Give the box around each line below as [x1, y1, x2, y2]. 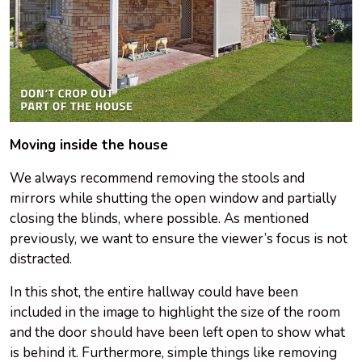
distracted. [10, 249, 72, 268]
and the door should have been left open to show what [10, 322, 345, 342]
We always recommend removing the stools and [10, 168, 305, 187]
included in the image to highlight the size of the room [10, 302, 340, 322]
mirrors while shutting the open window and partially [10, 188, 337, 208]
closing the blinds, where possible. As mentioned [10, 208, 309, 228]
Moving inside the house [10, 135, 168, 154]
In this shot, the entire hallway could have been [10, 282, 298, 301]
